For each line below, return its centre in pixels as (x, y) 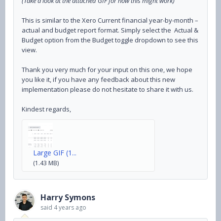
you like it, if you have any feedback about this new (98, 80)
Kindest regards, (46, 109)
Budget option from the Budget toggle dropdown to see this (110, 40)
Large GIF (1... (55, 153)
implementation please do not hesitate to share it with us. (108, 90)
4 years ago (70, 208)
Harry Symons (68, 198)
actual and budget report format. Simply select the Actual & (110, 30)
